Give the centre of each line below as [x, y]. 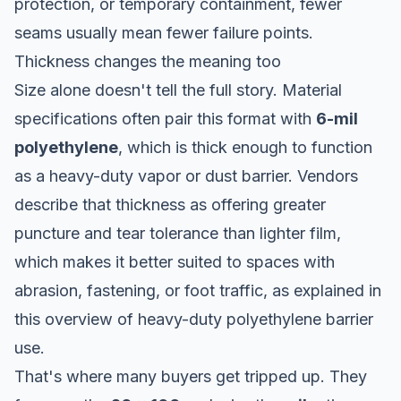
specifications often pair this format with [165, 118]
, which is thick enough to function [245, 147]
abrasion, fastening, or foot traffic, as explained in [198, 290]
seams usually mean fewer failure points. [164, 32]
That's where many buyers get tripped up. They [191, 376]
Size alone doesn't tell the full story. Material [178, 90]
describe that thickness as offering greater [170, 204]
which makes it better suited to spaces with [175, 261]
